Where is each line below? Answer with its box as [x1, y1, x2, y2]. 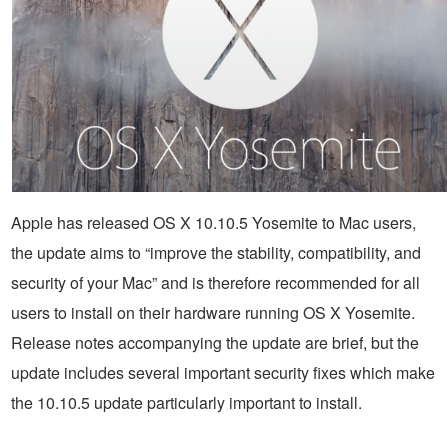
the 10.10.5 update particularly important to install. [11, 390, 362, 414]
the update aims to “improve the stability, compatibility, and [11, 240, 421, 264]
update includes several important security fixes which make [11, 360, 435, 384]
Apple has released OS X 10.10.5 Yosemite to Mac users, [11, 210, 416, 234]
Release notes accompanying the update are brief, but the [11, 330, 419, 354]
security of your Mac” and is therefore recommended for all [11, 270, 420, 294]
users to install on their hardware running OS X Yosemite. [11, 300, 415, 324]
